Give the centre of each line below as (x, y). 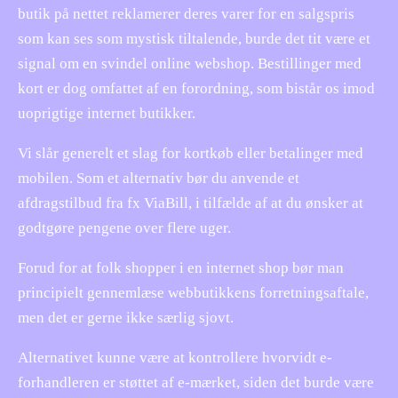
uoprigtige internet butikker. (107, 113)
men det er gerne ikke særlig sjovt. (126, 317)
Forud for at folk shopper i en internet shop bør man (181, 267)
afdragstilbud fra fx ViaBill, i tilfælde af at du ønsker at (191, 203)
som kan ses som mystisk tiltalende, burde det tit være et (194, 38)
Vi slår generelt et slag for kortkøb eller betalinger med (191, 153)
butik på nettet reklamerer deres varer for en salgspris (186, 13)
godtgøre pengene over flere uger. (124, 227)
